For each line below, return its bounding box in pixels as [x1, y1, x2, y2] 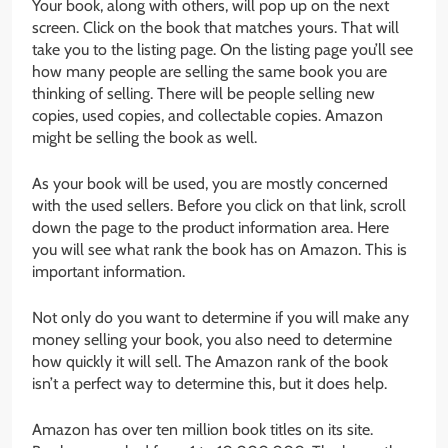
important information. [32, 262, 185, 282]
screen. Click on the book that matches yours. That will [32, 18, 399, 38]
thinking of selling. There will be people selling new [32, 84, 375, 104]
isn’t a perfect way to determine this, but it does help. [32, 374, 387, 394]
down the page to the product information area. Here [32, 218, 389, 238]
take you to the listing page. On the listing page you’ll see [32, 40, 413, 60]
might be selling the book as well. [32, 128, 257, 148]
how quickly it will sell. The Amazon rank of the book [32, 352, 388, 372]
